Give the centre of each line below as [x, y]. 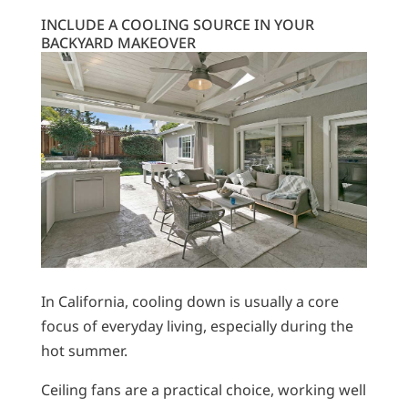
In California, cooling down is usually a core [189, 301]
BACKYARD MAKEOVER [118, 42]
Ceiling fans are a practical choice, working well [203, 389]
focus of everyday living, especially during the [197, 326]
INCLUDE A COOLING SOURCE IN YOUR [177, 24]
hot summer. [84, 350]
